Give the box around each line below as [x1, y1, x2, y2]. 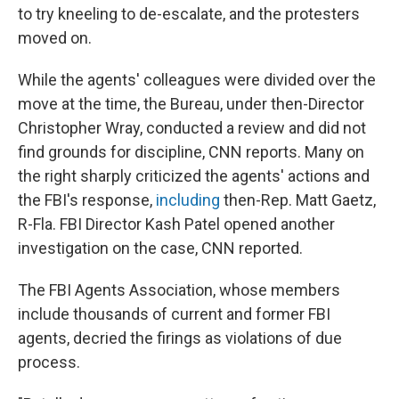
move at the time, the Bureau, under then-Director [18, 94, 364, 113]
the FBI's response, [18, 191, 156, 209]
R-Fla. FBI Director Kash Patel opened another [18, 215, 335, 233]
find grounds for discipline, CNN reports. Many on [18, 142, 364, 161]
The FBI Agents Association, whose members [18, 281, 340, 299]
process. [18, 353, 80, 371]
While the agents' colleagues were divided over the [18, 70, 376, 89]
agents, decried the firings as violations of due [18, 329, 342, 347]
